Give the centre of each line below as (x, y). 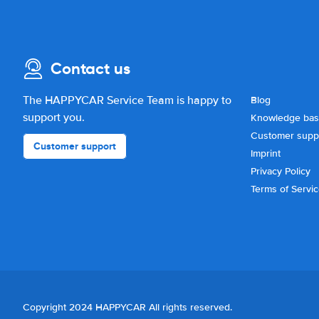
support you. (54, 117)
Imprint (266, 153)
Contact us (90, 69)
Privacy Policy (281, 171)
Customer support (75, 146)
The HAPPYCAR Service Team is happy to (127, 100)
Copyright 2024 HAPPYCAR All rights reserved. (127, 307)
